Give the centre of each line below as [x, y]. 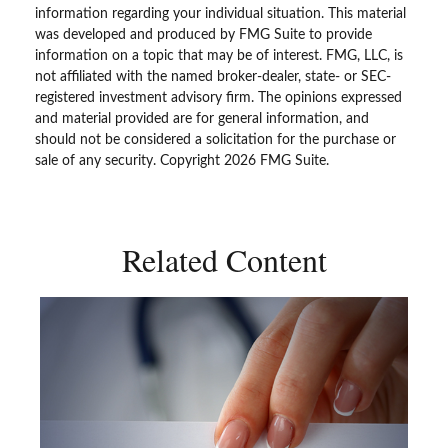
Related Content [224, 259]
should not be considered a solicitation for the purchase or [215, 140]
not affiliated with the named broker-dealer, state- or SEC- [213, 77]
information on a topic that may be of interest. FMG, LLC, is [219, 56]
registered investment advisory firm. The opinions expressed [218, 98]
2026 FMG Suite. [276, 161]
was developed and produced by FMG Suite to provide [203, 35]
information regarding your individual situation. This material [220, 14]
